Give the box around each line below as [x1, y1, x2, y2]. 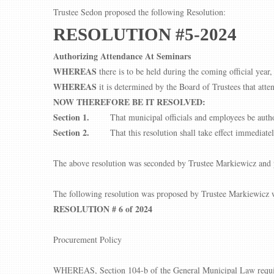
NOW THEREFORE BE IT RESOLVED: [53, 95, 206, 108]
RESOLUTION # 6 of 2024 [53, 202, 152, 215]
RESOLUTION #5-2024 [53, 24, 237, 44]
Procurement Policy [53, 234, 122, 245]
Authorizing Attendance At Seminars [53, 50, 191, 62]
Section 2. [53, 126, 110, 139]
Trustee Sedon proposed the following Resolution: [53, 6, 226, 18]
